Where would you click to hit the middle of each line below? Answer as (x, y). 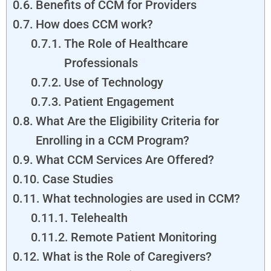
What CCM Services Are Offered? (125, 159)
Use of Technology (114, 82)
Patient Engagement (119, 101)
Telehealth (99, 217)
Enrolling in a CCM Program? (113, 140)
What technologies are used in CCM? (141, 198)
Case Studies (78, 179)
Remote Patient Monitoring (144, 237)
